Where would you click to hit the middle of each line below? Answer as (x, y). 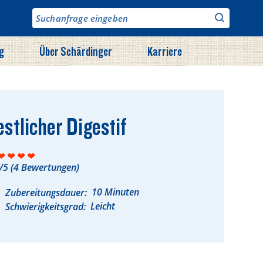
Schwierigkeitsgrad (45, 207)
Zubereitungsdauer (45, 193)
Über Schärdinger (76, 51)
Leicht (103, 206)
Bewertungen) (49, 167)
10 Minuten (116, 192)
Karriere (165, 51)
